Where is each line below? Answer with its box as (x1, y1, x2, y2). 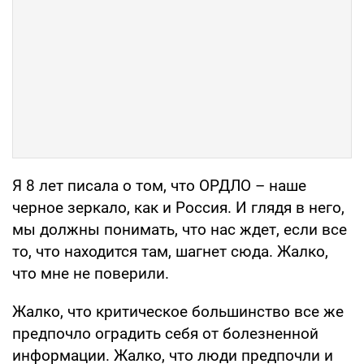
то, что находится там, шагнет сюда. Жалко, (12, 241, 328, 261)
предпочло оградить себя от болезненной (12, 323, 318, 343)
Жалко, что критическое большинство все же (12, 301, 344, 321)
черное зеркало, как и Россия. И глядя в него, (12, 197, 344, 217)
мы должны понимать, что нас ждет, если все (12, 219, 347, 239)
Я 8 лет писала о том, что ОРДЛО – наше (12, 175, 306, 195)
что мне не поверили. (12, 263, 169, 283)
